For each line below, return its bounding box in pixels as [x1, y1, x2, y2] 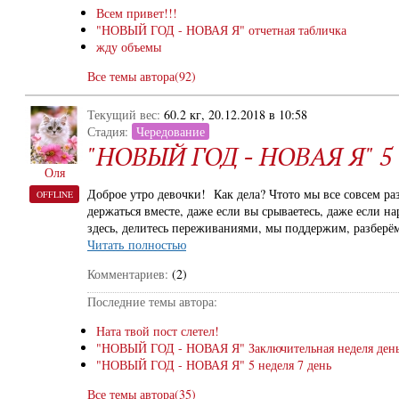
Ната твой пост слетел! [96, 322, 219, 339]
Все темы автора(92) [87, 68, 196, 85]
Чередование [136, 123, 205, 140]
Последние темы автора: [87, 293, 217, 310]
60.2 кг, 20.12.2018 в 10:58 [164, 106, 307, 123]
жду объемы [96, 38, 161, 55]
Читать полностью [87, 236, 186, 253]
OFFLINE [36, 188, 73, 200]
